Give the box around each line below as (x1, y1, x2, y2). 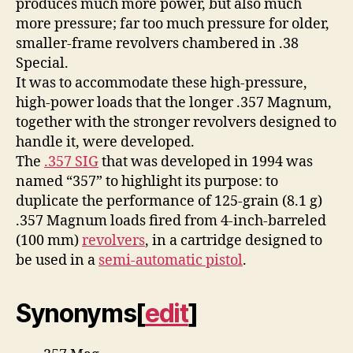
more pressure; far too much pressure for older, (16, 14, 329, 33)
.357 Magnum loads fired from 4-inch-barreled (16, 211, 326, 230)
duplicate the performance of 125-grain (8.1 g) (16, 191, 322, 210)
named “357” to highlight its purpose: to (16, 172, 278, 191)
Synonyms (16, 297, 136, 329)
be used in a (16, 251, 98, 269)
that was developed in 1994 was (98, 152, 313, 171)
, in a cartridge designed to (145, 231, 322, 250)
